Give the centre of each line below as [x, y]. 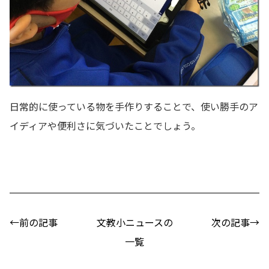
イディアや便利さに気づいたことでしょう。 [105, 126]
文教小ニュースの [134, 222]
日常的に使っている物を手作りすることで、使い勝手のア [134, 107]
